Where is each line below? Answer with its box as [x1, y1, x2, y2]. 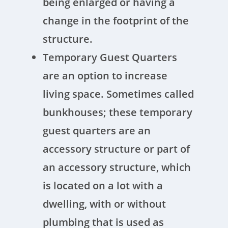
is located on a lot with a [43, 179, 163, 192]
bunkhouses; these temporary [43, 105, 193, 119]
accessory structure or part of [43, 142, 190, 156]
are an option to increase [43, 69, 168, 82]
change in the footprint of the [43, 14, 189, 27]
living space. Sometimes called [43, 87, 194, 101]
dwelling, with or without [43, 197, 166, 211]
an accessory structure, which [43, 160, 191, 174]
